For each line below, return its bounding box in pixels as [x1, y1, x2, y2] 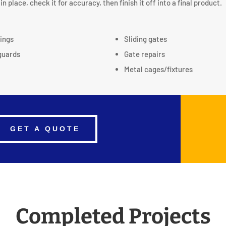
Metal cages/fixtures [124, 64, 193, 74]
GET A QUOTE [10, 125, 81, 133]
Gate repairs [124, 49, 165, 59]
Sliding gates [124, 34, 167, 43]
